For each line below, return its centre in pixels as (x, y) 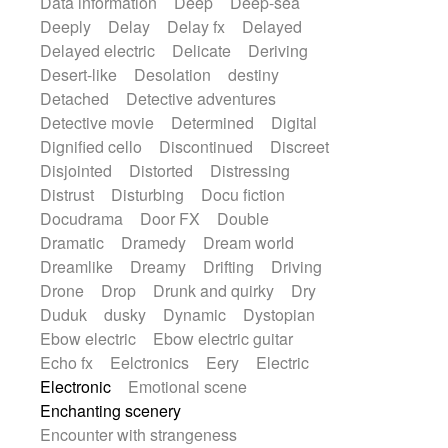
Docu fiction (242, 194)
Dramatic (72, 242)
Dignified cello (91, 146)
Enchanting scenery (111, 410)
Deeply (66, 26)
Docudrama (82, 218)
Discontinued (206, 146)
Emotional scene (188, 386)
